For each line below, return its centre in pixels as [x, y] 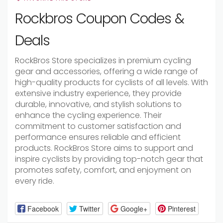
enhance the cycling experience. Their [88, 115]
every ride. [35, 181]
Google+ [134, 208]
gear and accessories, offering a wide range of [107, 71]
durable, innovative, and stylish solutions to [98, 104]
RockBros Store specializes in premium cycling [103, 60]
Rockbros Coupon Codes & [100, 19]
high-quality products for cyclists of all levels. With [111, 82]
